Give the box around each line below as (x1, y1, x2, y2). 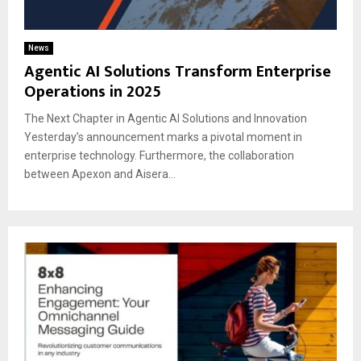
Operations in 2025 (24, 77, 161, 106)
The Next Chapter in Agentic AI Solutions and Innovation (24, 111, 307, 125)
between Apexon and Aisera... (24, 167, 176, 180)
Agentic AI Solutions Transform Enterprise (24, 57, 331, 85)
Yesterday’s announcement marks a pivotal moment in (24, 130, 302, 143)
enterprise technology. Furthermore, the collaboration (24, 148, 294, 162)
